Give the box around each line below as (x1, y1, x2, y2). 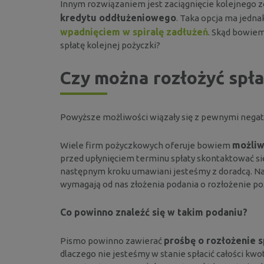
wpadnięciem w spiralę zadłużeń (60, 26, 208, 37)
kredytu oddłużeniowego (60, 12, 176, 23)
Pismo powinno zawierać (60, 235, 164, 246)
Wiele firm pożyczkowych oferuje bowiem (60, 140, 232, 150)
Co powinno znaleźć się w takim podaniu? (60, 206, 247, 217)
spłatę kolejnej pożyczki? (60, 39, 160, 50)
